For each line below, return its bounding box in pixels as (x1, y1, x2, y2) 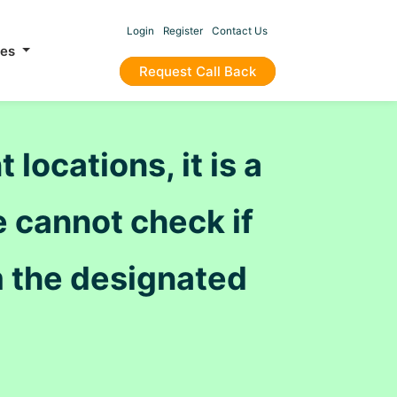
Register (162, 25, 203, 37)
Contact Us (211, 25, 268, 37)
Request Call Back (138, 63, 256, 80)
